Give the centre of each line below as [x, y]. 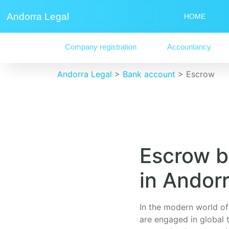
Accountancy [189, 47]
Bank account [149, 74]
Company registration [100, 47]
